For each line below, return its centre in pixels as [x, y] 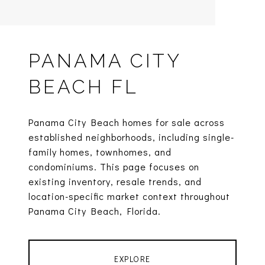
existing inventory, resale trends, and [115, 181]
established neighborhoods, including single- [131, 137]
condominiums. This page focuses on [114, 166]
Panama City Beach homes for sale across [127, 122]
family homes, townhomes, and [100, 151]
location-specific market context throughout [129, 196]
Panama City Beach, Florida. [95, 211]
